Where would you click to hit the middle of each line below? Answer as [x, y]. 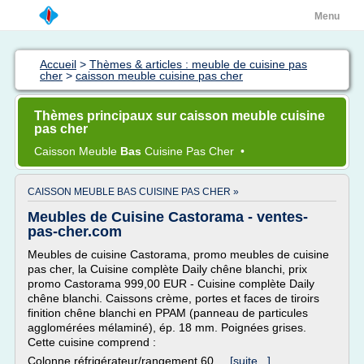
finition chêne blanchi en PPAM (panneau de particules [168, 313]
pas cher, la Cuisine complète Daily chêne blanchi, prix [167, 269]
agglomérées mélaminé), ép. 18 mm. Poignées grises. [167, 327]
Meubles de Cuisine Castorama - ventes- [168, 217]
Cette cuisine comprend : [92, 342]
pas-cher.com [75, 232]
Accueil [58, 64]
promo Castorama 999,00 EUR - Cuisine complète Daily [171, 284]
